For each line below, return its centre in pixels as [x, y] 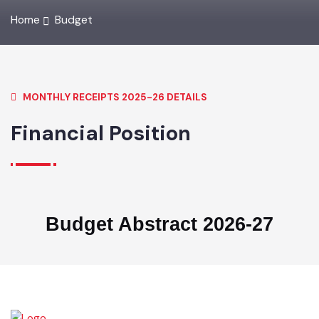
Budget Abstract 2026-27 [164, 240]
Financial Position [103, 147]
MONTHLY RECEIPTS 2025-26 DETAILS [119, 110]
